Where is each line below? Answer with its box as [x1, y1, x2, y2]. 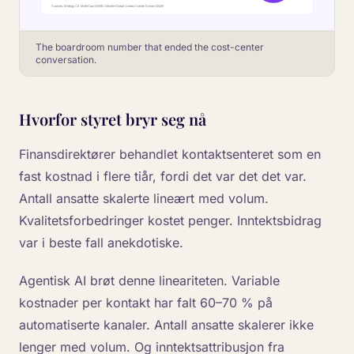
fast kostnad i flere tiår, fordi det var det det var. [19, 168, 307, 184]
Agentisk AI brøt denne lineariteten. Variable [19, 272, 280, 288]
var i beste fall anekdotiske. [19, 234, 183, 250]
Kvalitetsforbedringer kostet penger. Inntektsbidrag [19, 212, 322, 228]
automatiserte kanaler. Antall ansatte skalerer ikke [19, 316, 314, 333]
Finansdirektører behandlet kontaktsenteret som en [19, 145, 321, 162]
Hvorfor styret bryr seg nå [19, 107, 206, 130]
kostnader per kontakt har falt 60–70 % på [19, 294, 273, 311]
